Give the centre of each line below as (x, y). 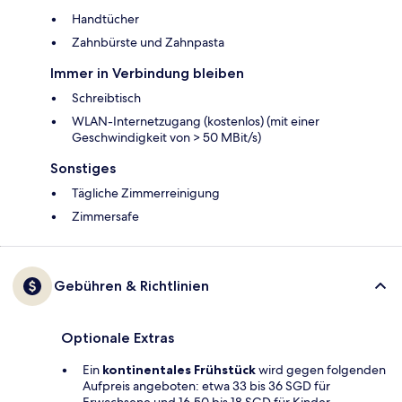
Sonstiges (83, 169)
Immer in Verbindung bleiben (147, 74)
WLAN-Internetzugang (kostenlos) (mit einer (196, 122)
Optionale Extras (118, 338)
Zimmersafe (105, 217)
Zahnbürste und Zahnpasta (148, 43)
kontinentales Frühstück (179, 370)
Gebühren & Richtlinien (131, 286)
